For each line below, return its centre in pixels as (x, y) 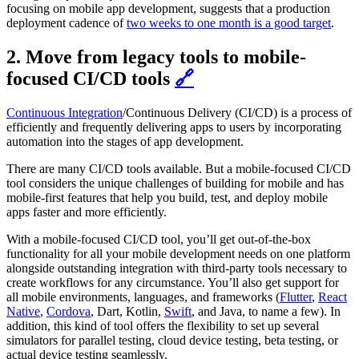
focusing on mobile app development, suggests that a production (168, 9)
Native (23, 312)
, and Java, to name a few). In (266, 312)
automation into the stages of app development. (125, 142)
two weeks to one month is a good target (229, 23)
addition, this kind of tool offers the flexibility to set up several (163, 326)
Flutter (296, 297)
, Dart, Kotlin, (127, 312)
